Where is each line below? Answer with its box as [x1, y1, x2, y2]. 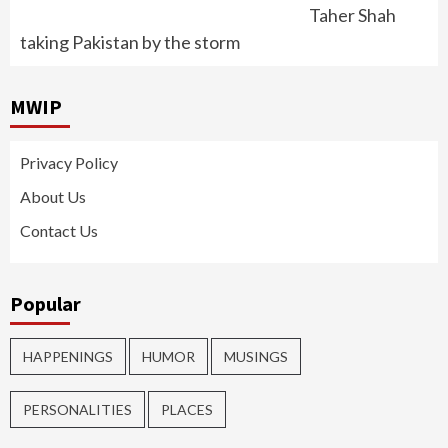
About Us [20, 187, 86, 206]
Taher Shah [308, 4, 396, 26]
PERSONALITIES [23, 401, 132, 418]
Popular [10, 291, 81, 316]
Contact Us [20, 221, 98, 240]
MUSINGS [224, 348, 288, 365]
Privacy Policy [20, 153, 118, 172]
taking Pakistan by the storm [20, 31, 240, 53]
